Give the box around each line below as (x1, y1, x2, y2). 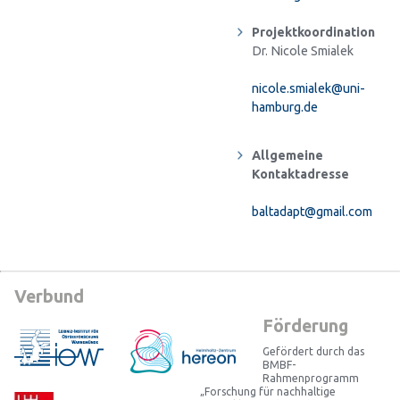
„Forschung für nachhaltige (200, 386, 336, 398)
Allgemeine (252, 147, 323, 162)
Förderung (262, 315, 348, 336)
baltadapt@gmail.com (252, 204, 372, 219)
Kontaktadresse (252, 166, 349, 181)
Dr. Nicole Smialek (252, 44, 356, 59)
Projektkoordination (252, 25, 375, 40)
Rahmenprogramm (262, 372, 359, 385)
